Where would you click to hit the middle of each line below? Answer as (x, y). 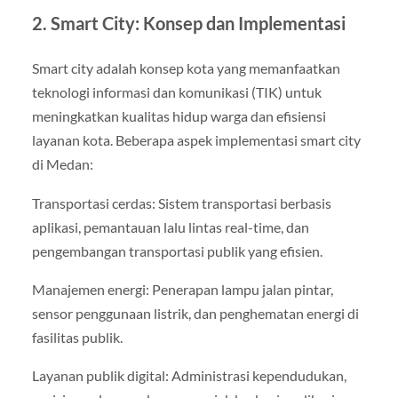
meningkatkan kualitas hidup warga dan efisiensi (179, 116)
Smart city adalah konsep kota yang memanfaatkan (186, 68)
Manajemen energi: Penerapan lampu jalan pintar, (182, 289)
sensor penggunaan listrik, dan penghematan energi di (195, 313)
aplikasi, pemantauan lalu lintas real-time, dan (170, 227)
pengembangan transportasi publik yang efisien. (177, 251)
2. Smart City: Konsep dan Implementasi (188, 24)
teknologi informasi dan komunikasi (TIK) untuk (176, 92)
